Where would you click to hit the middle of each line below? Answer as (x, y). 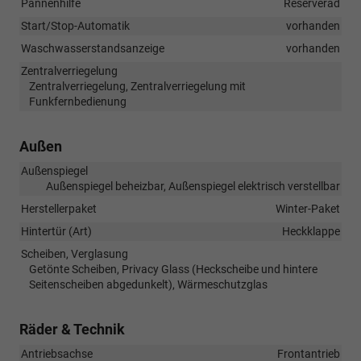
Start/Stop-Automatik (75, 25)
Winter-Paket (308, 208)
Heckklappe (311, 231)
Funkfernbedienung (78, 101)
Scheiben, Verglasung (75, 253)
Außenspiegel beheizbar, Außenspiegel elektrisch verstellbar (193, 186)
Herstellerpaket (59, 208)
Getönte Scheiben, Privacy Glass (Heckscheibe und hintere (173, 269)
